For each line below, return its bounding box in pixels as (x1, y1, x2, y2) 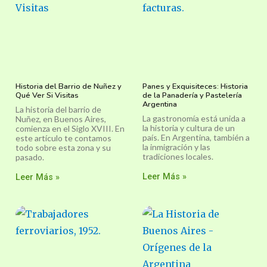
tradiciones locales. (142, 151, 213, 162)
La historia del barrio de (15, 104, 101, 115)
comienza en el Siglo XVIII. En (15, 123, 125, 134)
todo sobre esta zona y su (15, 142, 111, 153)
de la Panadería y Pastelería (142, 90, 242, 101)
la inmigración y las (142, 142, 210, 153)
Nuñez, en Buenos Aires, (15, 114, 106, 125)
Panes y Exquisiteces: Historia (142, 81, 248, 92)
